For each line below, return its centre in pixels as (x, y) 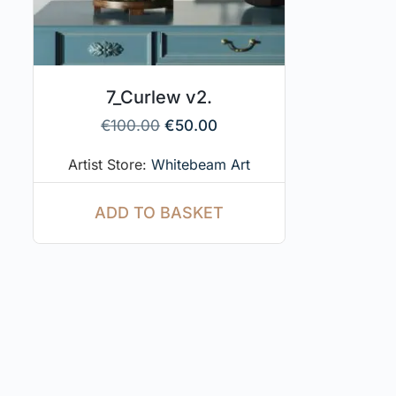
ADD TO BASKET (160, 213)
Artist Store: (110, 165)
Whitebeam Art (201, 165)
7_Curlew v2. (160, 98)
